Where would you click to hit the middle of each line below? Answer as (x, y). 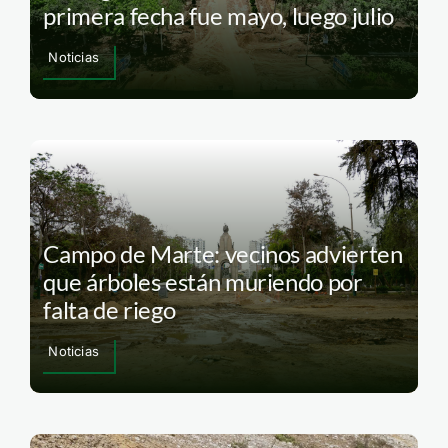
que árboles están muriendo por (203, 281)
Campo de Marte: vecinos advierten (223, 253)
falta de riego (109, 309)
